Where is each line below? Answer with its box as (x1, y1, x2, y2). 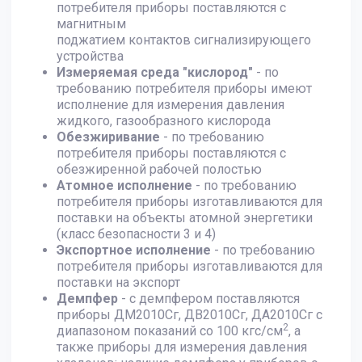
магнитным (57, 16, 126, 32)
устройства (57, 48, 124, 65)
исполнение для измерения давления (57, 97, 284, 113)
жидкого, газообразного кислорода (57, 113, 271, 129)
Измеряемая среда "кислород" (57, 65, 253, 81)
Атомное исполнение (57, 178, 192, 194)
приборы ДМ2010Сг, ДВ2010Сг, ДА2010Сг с (57, 307, 322, 323)
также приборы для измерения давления (57, 339, 307, 356)
